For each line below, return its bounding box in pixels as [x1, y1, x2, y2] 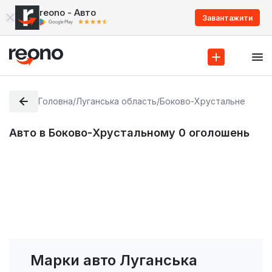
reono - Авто [39, 7, 96, 18]
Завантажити [202, 13, 253, 22]
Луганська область [76, 95, 157, 106]
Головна [38, 95, 73, 106]
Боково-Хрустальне [160, 95, 246, 106]
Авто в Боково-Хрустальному [9, 126, 178, 140]
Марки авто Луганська [30, 251, 197, 270]
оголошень [189, 126, 250, 140]
